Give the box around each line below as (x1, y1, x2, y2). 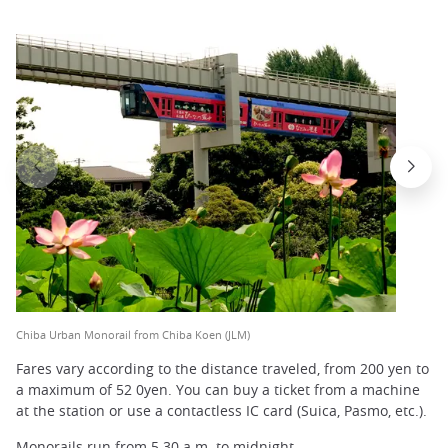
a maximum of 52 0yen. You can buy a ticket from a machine (16, 380, 420, 400)
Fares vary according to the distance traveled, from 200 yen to (16, 359, 429, 379)
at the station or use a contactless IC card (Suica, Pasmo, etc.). (16, 401, 427, 421)
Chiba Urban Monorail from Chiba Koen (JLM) (16, 326, 250, 342)
